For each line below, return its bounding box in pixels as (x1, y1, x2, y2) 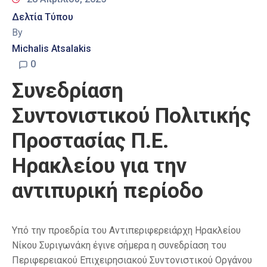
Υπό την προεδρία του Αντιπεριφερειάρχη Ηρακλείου (12, 224, 241, 236)
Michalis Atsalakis (12, 42, 91, 54)
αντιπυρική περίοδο (12, 178, 203, 203)
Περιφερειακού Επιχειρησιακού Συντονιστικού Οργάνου (12, 254, 252, 266)
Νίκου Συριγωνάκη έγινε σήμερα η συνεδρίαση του (12, 239, 226, 251)
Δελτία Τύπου (12, 11, 73, 23)
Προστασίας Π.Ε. (12, 128, 169, 153)
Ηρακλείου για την (12, 153, 187, 178)
